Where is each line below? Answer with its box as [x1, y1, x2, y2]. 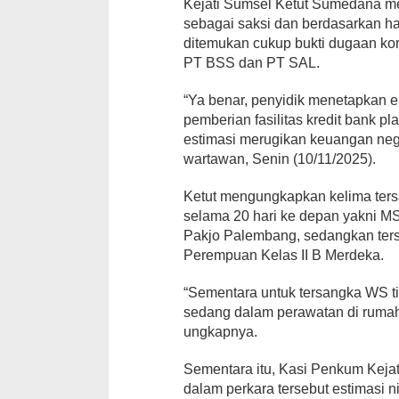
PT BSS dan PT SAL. [183, 55, 321, 71]
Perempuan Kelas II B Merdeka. [183, 248, 385, 264]
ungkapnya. [183, 324, 258, 340]
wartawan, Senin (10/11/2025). [183, 151, 377, 167]
